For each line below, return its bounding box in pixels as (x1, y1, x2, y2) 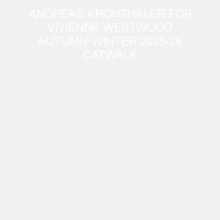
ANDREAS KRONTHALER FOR (28, 9, 192, 21)
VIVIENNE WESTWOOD (47, 23, 173, 35)
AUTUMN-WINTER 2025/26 (38, 36, 182, 49)
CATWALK (82, 50, 137, 62)
